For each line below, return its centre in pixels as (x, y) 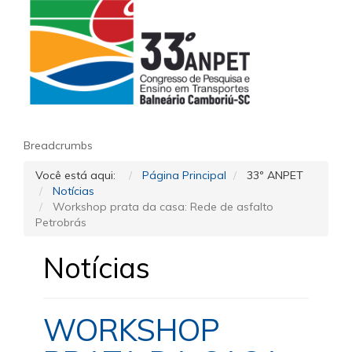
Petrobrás (61, 222)
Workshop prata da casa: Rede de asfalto (163, 207)
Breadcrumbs (58, 145)
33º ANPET (275, 175)
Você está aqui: (79, 175)
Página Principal (184, 175)
